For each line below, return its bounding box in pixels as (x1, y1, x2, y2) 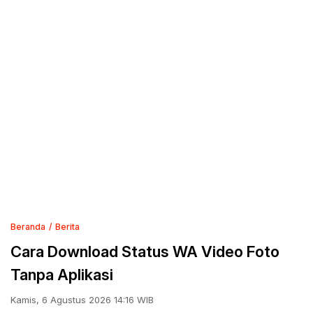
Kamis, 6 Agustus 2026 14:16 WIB (10, 294, 154, 305)
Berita (55, 221, 80, 232)
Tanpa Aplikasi (10, 265, 113, 284)
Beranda (10, 221, 45, 232)
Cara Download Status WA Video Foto (10, 242, 279, 261)
